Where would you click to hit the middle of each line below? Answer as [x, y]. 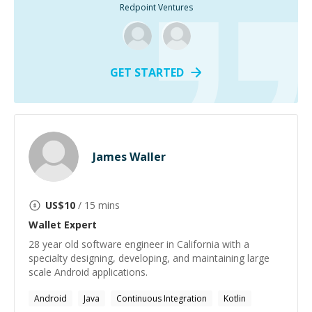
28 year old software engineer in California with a [139, 244]
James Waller [129, 157]
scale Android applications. [88, 272]
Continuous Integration [162, 298]
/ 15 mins [97, 205]
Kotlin [235, 298]
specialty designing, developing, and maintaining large [149, 258]
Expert [79, 225]
